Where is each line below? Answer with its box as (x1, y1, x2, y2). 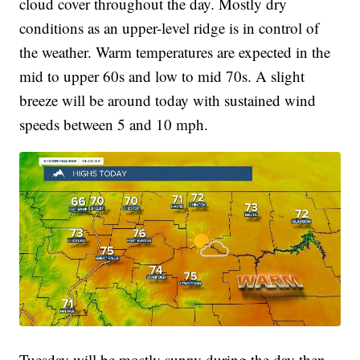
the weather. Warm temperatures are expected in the (19, 42, 331, 63)
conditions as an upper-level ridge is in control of (19, 18, 320, 39)
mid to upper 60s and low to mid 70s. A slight (19, 66, 305, 87)
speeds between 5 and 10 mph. (19, 114, 209, 135)
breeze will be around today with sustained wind (19, 90, 317, 111)
